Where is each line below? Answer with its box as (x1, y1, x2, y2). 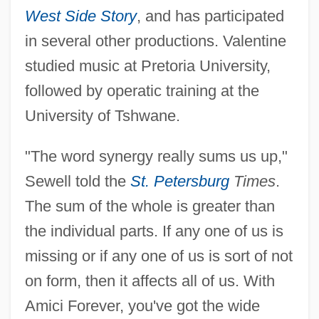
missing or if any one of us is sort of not (24, 246, 293, 265)
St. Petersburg (130, 172, 229, 190)
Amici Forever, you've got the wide (24, 296, 260, 315)
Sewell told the (24, 172, 130, 190)
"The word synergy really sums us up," (24, 147, 288, 165)
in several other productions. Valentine (24, 31, 286, 50)
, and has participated (136, 6, 284, 25)
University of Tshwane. (24, 106, 180, 125)
